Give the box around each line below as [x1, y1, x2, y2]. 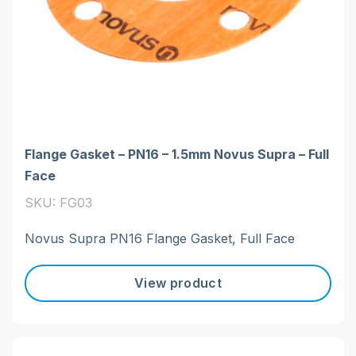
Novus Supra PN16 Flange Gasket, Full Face [25, 230, 295, 246]
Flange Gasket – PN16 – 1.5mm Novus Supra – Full [25, 145, 329, 162]
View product [134, 275, 222, 292]
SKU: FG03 [25, 194, 92, 211]
